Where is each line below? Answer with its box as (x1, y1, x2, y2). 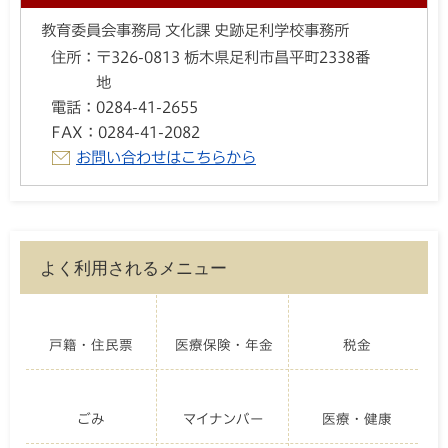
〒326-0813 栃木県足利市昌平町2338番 (96, 49, 370, 66)
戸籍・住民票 (49, 338, 134, 353)
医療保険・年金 (174, 338, 273, 353)
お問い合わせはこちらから (76, 149, 256, 166)
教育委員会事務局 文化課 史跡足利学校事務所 (41, 22, 349, 39)
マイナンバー (183, 412, 265, 427)
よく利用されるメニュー (40, 258, 227, 279)
